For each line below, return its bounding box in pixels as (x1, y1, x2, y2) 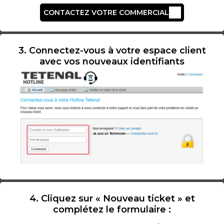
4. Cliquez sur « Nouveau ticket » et (29, 192, 195, 204)
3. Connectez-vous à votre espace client (18, 44, 206, 56)
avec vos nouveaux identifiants (39, 55, 184, 67)
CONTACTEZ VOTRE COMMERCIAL (43, 7, 169, 17)
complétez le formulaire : (53, 203, 171, 215)
